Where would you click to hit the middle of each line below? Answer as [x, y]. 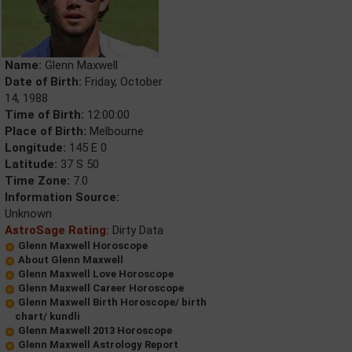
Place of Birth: [46, 131]
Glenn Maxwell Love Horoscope [96, 274]
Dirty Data [136, 230]
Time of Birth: [44, 115]
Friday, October [122, 82]
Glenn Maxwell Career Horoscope [101, 288]
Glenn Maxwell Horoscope [83, 246]
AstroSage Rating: [57, 230]
